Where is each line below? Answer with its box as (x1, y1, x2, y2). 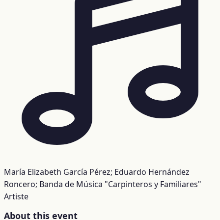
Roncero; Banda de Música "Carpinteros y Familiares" (4, 178, 201, 190)
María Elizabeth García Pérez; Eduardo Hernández (4, 166, 190, 177)
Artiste (4, 191, 28, 202)
